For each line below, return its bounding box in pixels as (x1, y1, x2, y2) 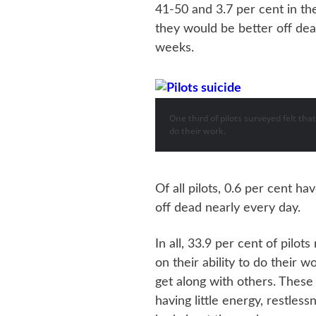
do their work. (169, 124, 226, 137)
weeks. (154, 41, 194, 54)
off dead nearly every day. (154, 201, 300, 214)
